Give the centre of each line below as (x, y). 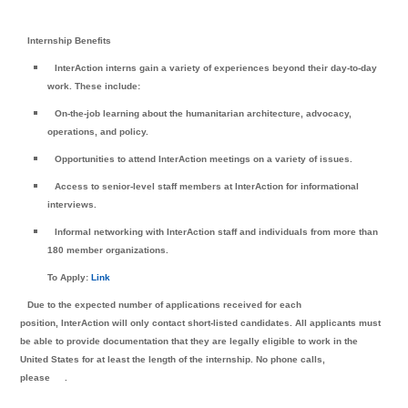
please (36, 377)
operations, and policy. (98, 131)
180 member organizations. (108, 250)
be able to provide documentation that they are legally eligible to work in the (189, 341)
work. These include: (94, 86)
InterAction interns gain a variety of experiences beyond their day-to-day (216, 67)
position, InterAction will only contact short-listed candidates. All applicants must (201, 322)
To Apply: (67, 277)
